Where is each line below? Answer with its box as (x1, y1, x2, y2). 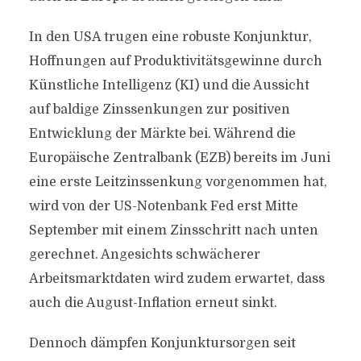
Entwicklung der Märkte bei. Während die (28, 127, 296, 141)
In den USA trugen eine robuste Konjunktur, (28, 30, 312, 44)
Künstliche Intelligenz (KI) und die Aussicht (28, 78, 309, 93)
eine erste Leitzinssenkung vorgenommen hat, (28, 175, 327, 189)
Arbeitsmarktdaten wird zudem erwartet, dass (28, 272, 325, 286)
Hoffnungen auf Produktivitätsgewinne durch (28, 54, 322, 68)
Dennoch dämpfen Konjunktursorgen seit (28, 336, 296, 351)
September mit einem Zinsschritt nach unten (28, 223, 318, 238)
